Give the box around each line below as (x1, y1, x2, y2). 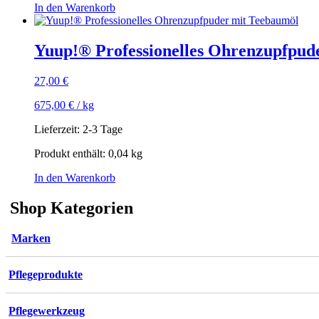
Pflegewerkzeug (9, 304, 85, 317)
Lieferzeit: (34, 122, 83, 135)
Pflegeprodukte (9, 268, 83, 281)
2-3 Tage (83, 122, 122, 135)
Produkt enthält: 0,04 (34, 147, 131, 159)
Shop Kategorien (6, 198, 133, 217)
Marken (11, 231, 51, 244)
